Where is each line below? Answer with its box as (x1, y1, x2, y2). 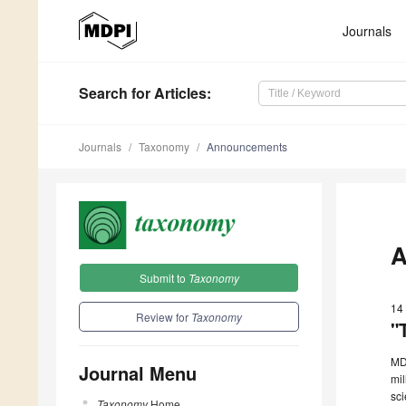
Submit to (139, 269, 188, 285)
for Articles (128, 82, 207, 104)
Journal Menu (79, 359, 197, 386)
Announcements (207, 139, 287, 155)
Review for (136, 308, 191, 324)
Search (79, 82, 128, 104)
